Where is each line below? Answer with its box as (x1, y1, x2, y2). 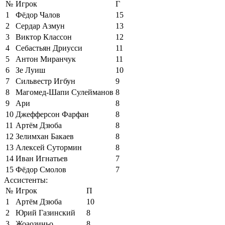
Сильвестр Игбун (16, 76, 75, 85)
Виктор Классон (16, 32, 72, 41)
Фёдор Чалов (16, 10, 60, 19)
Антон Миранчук (16, 54, 76, 63)
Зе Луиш (16, 65, 45, 74)
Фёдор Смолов (16, 165, 66, 174)
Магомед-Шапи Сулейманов (16, 87, 114, 96)
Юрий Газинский (16, 208, 75, 217)
